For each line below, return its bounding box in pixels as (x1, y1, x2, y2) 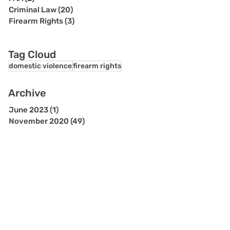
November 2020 (9, 117, 69, 126)
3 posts (74, 16, 101, 26)
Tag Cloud (8, 48, 56, 61)
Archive (8, 87, 46, 99)
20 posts (73, 5, 105, 14)
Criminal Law (9, 5, 56, 14)
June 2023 (9, 105, 48, 114)
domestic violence (9, 62, 72, 70)
